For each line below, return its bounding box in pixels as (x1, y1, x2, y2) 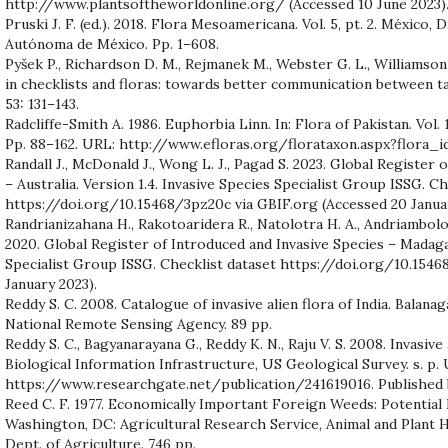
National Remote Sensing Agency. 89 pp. (5, 314, 272, 333)
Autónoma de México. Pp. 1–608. (5, 34, 219, 53)
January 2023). (5, 274, 97, 293)
